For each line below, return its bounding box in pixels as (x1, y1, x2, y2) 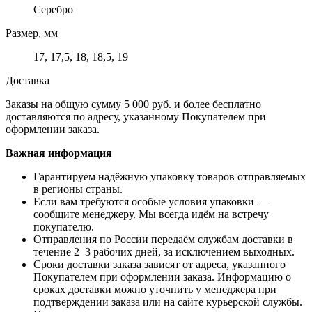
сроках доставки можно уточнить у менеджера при (33, 283, 276, 295)
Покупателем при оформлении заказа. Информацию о (33, 270, 291, 283)
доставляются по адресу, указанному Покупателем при (6, 110, 266, 123)
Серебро (33, 3, 73, 15)
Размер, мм (6, 26, 58, 39)
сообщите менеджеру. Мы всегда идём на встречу (33, 208, 269, 220)
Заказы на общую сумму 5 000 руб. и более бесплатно (6, 97, 261, 110)
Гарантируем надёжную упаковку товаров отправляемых (33, 170, 306, 182)
